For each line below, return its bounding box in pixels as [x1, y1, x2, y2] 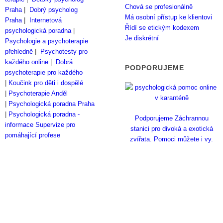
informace [5, 121, 34, 129]
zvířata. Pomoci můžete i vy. [130, 135, 214, 143]
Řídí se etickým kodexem [125, 24, 200, 32]
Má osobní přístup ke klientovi [125, 13, 213, 21]
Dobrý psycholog [29, 6, 78, 14]
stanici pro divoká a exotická [130, 125, 213, 133]
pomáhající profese [5, 131, 61, 139]
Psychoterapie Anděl [8, 90, 68, 98]
